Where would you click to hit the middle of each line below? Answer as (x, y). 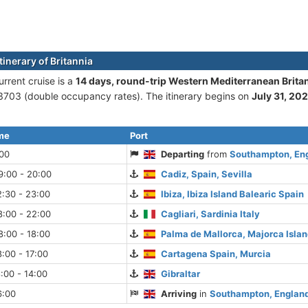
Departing (183, 154)
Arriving (179, 294)
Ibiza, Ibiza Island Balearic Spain (233, 194)
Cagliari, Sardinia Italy (211, 214)
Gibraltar (181, 274)
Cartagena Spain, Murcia (216, 254)
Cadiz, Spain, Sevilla (207, 174)
